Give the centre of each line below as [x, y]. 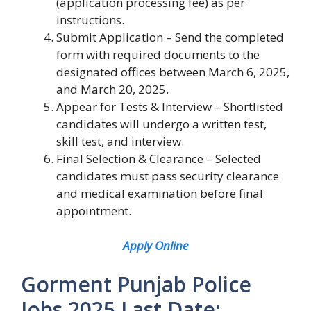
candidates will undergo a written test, [161, 124]
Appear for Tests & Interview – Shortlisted [170, 106]
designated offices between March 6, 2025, [173, 72]
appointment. [94, 210]
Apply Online [155, 246]
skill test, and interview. [120, 141]
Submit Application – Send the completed [170, 37]
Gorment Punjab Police [136, 284]
